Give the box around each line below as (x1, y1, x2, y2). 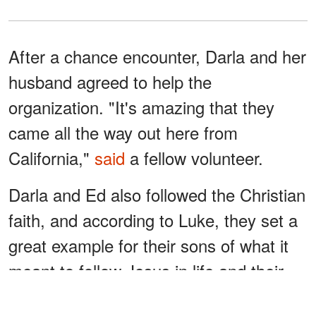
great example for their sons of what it (8, 232, 288, 257)
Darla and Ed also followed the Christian (8, 181, 305, 207)
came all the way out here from (8, 119, 238, 145)
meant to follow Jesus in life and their (8, 257, 284, 283)
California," (8, 145, 95, 170)
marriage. (8, 283, 79, 308)
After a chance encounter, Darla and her (8, 43, 306, 68)
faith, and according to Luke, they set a (8, 207, 298, 232)
